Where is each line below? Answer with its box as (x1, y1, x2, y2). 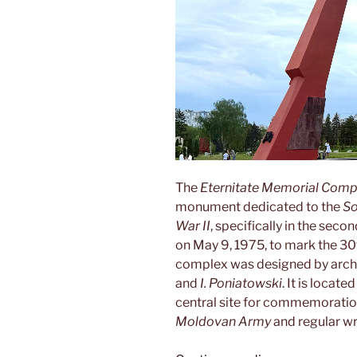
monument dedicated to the (175, 199, 343, 215)
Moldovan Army (175, 314, 271, 330)
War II (175, 218, 210, 234)
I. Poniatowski (200, 276, 282, 292)
